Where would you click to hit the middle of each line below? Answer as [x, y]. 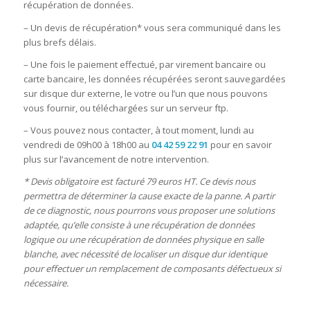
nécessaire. [47, 283]
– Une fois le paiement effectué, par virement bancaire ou [144, 64]
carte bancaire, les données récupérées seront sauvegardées [154, 79]
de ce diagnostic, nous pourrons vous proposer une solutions [149, 210]
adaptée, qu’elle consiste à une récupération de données [139, 225]
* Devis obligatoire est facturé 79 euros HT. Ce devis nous [139, 181]
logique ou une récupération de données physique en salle [143, 239]
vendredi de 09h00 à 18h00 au [87, 144]
